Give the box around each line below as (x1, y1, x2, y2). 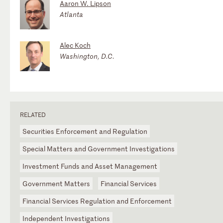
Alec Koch (60, 40, 91, 50)
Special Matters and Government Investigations (22, 143, 175, 153)
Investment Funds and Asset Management (22, 161, 157, 171)
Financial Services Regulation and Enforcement (22, 196, 172, 206)
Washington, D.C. (60, 51, 114, 61)
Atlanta (60, 9, 83, 19)
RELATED (20, 110, 46, 119)
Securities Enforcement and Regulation (22, 126, 147, 136)
